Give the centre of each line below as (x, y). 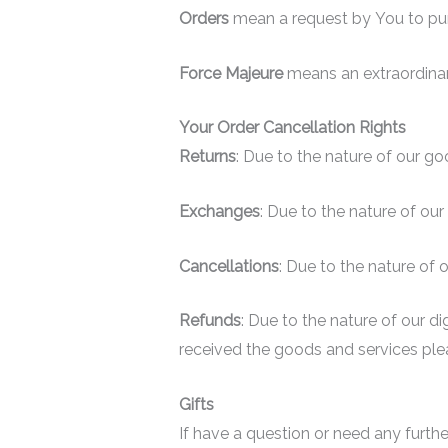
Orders (203, 19)
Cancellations (228, 266)
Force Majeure (230, 73)
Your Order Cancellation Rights (292, 128)
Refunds (209, 321)
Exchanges (219, 211)
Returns (207, 157)
